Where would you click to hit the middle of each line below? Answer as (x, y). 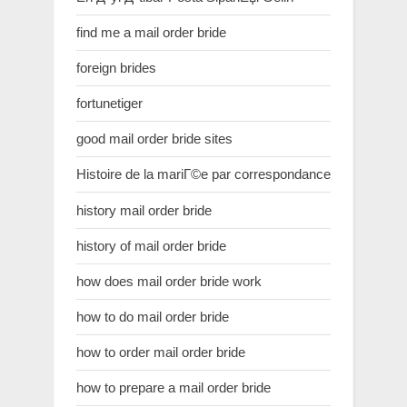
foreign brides (116, 67)
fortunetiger (109, 104)
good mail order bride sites (154, 139)
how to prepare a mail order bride (174, 388)
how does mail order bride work (169, 281)
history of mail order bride (151, 245)
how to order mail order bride (161, 352)
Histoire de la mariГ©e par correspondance (203, 174)
